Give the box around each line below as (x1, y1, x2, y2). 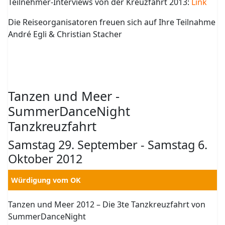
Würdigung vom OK (11, 175, 81, 185)
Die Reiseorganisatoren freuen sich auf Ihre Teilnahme (8, 17, 216, 28)
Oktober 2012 (8, 151, 83, 167)
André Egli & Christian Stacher (8, 29, 123, 40)
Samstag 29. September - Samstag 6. (8, 137, 208, 153)
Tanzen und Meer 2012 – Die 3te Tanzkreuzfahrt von (8, 199, 206, 210)
